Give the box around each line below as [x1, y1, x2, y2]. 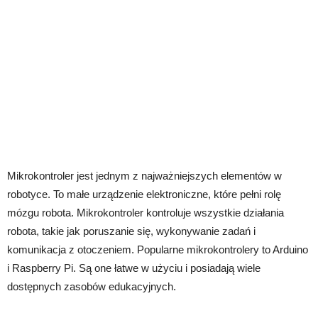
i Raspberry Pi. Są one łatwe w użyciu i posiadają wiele [7, 261, 261, 274]
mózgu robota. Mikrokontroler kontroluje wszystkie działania [7, 206, 284, 219]
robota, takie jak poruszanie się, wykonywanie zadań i [7, 224, 256, 237]
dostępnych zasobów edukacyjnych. [7, 280, 176, 292]
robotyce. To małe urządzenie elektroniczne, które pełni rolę [7, 187, 281, 200]
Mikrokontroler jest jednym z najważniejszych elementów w [7, 169, 282, 182]
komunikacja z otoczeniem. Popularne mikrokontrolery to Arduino [7, 243, 308, 256]
